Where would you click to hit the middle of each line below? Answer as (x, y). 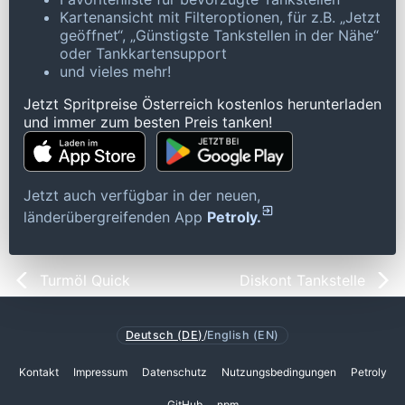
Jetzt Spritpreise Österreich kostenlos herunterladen (202, 104)
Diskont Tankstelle (302, 280)
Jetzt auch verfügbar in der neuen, (142, 195)
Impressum (100, 372)
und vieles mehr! (115, 71)
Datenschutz (174, 372)
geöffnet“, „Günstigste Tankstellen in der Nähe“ (219, 35)
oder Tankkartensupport (143, 53)
